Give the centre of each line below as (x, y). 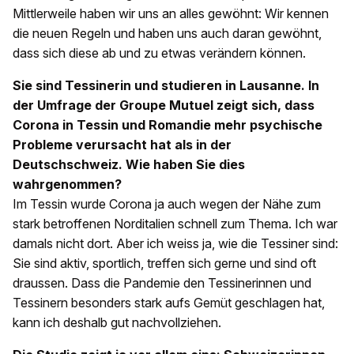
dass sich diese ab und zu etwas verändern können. (159, 53)
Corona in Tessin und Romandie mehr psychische (168, 125)
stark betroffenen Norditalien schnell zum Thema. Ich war (175, 224)
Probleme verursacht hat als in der (122, 145)
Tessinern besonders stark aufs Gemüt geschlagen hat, (169, 303)
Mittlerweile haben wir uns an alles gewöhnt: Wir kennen (171, 14)
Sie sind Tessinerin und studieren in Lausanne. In (166, 86)
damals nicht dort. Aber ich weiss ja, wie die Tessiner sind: (175, 244)
